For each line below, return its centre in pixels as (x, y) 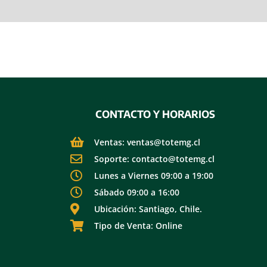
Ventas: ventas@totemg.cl (147, 142)
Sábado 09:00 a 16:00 (137, 193)
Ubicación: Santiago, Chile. (148, 209)
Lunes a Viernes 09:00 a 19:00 (154, 176)
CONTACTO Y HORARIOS (155, 114)
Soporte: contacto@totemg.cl (154, 159)
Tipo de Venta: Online (138, 226)
